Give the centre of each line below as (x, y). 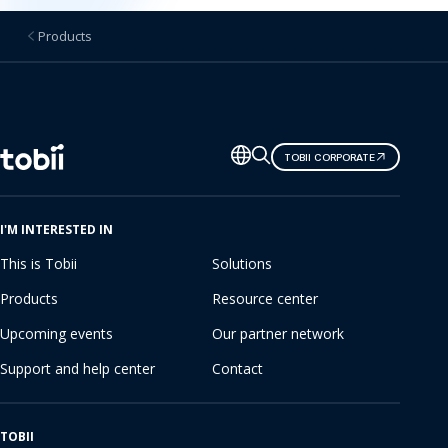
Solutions (242, 264)
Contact (237, 369)
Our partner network (278, 334)
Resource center (265, 299)
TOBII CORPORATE (329, 157)
